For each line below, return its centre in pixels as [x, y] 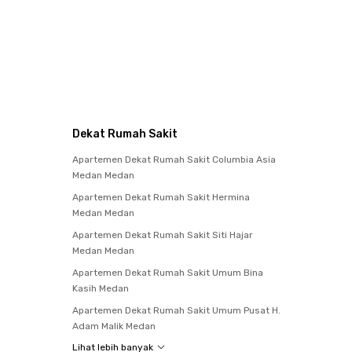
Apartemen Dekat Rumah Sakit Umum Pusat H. [176, 310]
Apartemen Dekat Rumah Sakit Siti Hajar [163, 235]
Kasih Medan [101, 288]
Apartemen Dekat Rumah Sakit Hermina [161, 197]
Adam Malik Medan [114, 326]
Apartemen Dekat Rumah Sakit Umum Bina [168, 272]
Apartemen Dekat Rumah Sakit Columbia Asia [174, 159]
